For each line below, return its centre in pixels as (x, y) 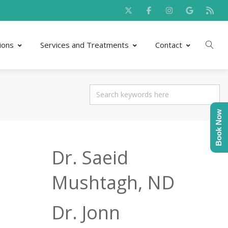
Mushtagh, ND (113, 182)
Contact (169, 45)
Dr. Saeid (90, 158)
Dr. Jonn (85, 212)
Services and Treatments (84, 45)
